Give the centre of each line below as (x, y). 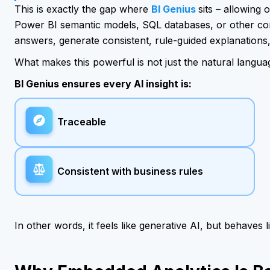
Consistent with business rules (130, 171)
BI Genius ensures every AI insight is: (103, 83)
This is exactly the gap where (83, 9)
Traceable (81, 122)
